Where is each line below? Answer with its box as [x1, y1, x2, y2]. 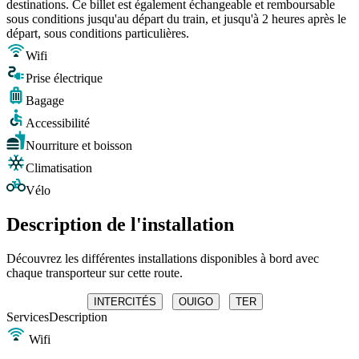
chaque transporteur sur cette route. [6, 265, 183, 280]
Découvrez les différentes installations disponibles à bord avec [6, 251, 319, 265]
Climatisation [26, 161, 92, 175]
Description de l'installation [6, 214, 234, 236]
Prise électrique [26, 71, 103, 86]
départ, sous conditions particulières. [6, 26, 189, 41]
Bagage [26, 94, 64, 108]
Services [6, 309, 49, 324]
